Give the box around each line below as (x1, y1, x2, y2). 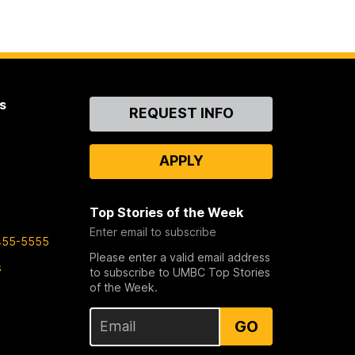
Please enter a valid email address (90, 250, 271, 265)
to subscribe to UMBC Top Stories (90, 265, 271, 280)
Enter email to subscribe (90, 225, 217, 239)
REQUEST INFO (128, 105, 234, 122)
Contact (90, 97, 143, 113)
